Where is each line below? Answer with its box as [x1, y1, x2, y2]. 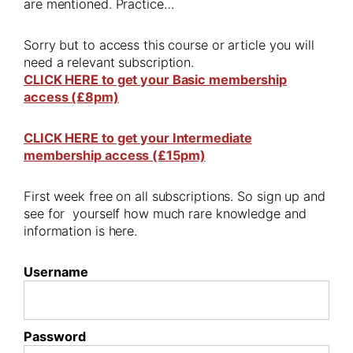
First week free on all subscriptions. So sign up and [24, 188, 325, 205]
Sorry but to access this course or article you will [24, 37, 314, 54]
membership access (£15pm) [24, 147, 206, 164]
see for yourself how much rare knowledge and [24, 206, 307, 222]
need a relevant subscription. [24, 54, 195, 71]
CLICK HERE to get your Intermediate [24, 130, 252, 147]
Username [24, 264, 88, 281]
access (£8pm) [24, 89, 119, 106]
